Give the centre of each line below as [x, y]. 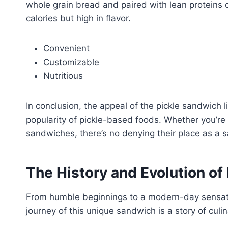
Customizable [71, 62]
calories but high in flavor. [78, 18]
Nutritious [63, 76]
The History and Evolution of [126, 172]
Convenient [66, 48]
